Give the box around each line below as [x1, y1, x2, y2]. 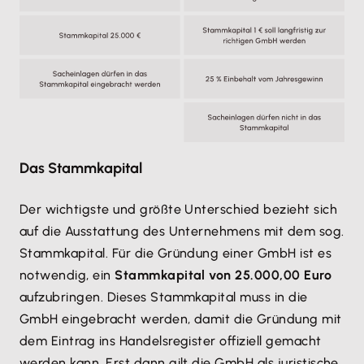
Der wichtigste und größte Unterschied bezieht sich [19, 201, 338, 218]
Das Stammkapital [19, 159, 142, 178]
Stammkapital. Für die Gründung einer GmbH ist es [19, 245, 332, 262]
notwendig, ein [19, 267, 115, 284]
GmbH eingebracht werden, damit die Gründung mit [19, 311, 342, 327]
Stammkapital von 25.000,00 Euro [115, 267, 332, 284]
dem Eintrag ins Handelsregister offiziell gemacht [19, 333, 322, 349]
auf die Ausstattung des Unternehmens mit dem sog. [19, 223, 344, 240]
